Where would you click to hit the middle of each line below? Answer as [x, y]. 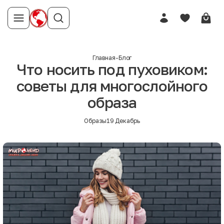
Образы [95, 121]
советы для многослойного [112, 86]
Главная [104, 58]
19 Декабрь [123, 121]
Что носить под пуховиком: [112, 69]
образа [112, 102]
